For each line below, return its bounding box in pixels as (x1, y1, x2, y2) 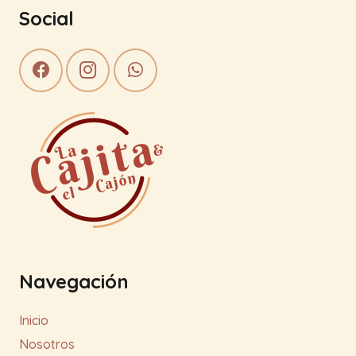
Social (19, 6, 74, 30)
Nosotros (19, 335, 75, 352)
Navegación (19, 269, 129, 293)
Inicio (19, 311, 48, 328)
